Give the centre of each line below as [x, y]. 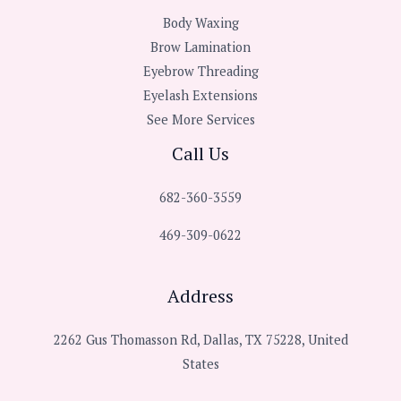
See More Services [200, 119]
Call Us [200, 153]
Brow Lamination [200, 47]
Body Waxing [200, 22]
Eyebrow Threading [200, 71]
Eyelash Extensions [200, 95]
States [200, 364]
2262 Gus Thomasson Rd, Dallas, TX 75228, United [200, 340]
